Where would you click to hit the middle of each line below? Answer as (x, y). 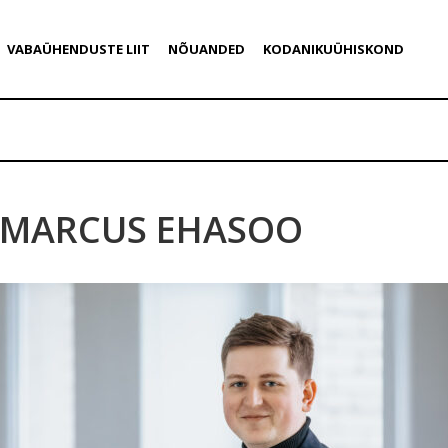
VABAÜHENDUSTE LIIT (78, 49)
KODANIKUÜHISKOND (333, 49)
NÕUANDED (206, 49)
